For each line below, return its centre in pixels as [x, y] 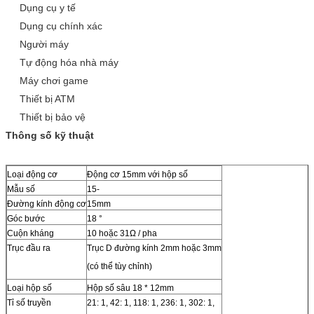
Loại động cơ [32, 174]
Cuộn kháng [30, 233]
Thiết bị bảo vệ [53, 117]
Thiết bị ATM [47, 98]
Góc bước [26, 218]
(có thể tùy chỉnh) [120, 266]
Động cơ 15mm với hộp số [137, 174]
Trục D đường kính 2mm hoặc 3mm [154, 248]
